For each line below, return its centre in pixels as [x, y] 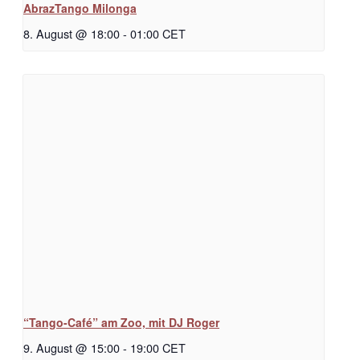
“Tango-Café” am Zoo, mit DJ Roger [121, 322]
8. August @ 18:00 [72, 34]
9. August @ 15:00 [72, 347]
